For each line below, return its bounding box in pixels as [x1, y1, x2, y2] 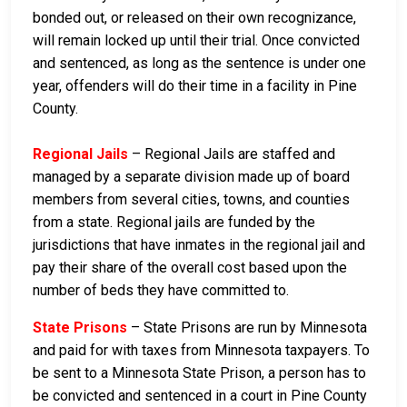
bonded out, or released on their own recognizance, [33, 8, 356, 26]
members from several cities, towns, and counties [33, 190, 350, 208]
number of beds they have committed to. [33, 281, 289, 299]
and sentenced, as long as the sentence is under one [33, 54, 366, 72]
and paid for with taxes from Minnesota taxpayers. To [33, 341, 370, 359]
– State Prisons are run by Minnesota [127, 318, 367, 336]
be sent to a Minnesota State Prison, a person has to [33, 363, 366, 382]
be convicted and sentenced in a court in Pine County [33, 386, 367, 404]
